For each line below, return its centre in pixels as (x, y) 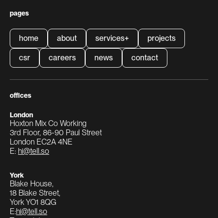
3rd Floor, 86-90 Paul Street (56, 132)
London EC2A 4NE (41, 142)
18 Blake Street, (35, 193)
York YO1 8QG (33, 202)
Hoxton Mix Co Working (49, 123)
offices (20, 95)
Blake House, (32, 183)
